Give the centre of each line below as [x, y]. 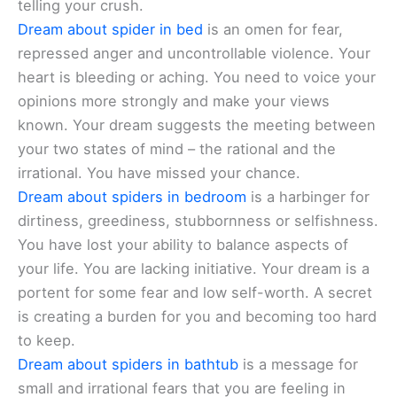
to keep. [47, 340]
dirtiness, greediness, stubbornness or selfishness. [198, 221]
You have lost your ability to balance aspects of [183, 245]
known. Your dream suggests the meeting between [197, 125]
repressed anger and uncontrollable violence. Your [194, 53]
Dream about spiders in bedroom [132, 197]
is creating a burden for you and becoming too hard [197, 316]
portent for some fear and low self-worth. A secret [195, 292]
